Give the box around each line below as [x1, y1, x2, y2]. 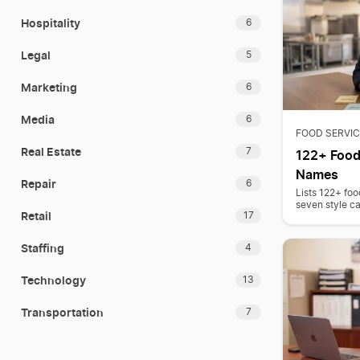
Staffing [21, 240, 64, 255]
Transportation [21, 305, 104, 319]
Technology [21, 272, 86, 287]
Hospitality [21, 15, 80, 30]
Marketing [21, 80, 77, 94]
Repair [21, 176, 56, 190]
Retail [21, 208, 51, 223]
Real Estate [21, 144, 81, 158]
